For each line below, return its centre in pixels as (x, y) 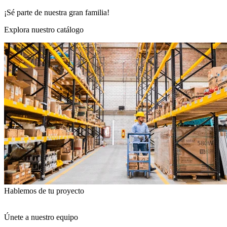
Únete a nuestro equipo (41, 217)
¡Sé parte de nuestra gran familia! (57, 13)
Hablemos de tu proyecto (44, 191)
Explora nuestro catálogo (44, 30)
